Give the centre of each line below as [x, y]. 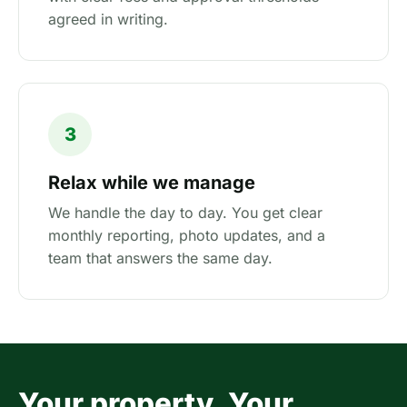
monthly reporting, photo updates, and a [187, 235]
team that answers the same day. [160, 258]
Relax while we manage [152, 183]
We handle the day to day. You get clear [185, 213]
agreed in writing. [108, 19]
